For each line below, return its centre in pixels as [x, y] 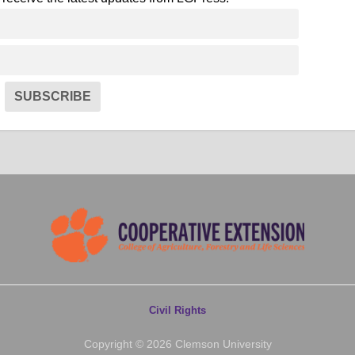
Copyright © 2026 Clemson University [177, 344]
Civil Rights [177, 310]
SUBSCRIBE [53, 96]
